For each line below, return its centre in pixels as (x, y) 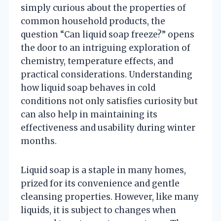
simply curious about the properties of (103, 8)
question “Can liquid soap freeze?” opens (108, 34)
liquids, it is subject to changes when (98, 210)
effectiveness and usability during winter (108, 128)
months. (39, 141)
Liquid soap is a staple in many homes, (103, 170)
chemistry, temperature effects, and (97, 61)
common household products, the (93, 21)
